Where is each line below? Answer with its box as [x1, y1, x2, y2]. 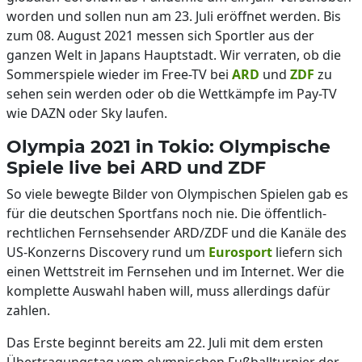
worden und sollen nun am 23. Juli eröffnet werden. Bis [6, 7, 341, 25]
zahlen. [6, 301, 50, 319]
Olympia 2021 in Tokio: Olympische [6, 136, 330, 157]
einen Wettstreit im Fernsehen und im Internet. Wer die [6, 263, 344, 280]
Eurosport [208, 243, 272, 261]
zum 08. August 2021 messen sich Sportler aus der [6, 27, 314, 44]
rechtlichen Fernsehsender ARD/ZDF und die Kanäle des [6, 224, 347, 242]
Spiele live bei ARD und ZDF [6, 157, 266, 178]
